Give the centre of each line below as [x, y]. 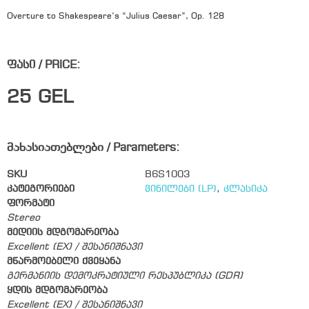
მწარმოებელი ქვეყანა [64, 261]
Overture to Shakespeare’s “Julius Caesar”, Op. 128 [116, 16]
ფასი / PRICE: [43, 66]
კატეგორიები [41, 189]
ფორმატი [31, 203]
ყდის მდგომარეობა [57, 290]
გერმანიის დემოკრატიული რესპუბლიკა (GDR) [125, 276]
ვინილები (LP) [181, 189]
